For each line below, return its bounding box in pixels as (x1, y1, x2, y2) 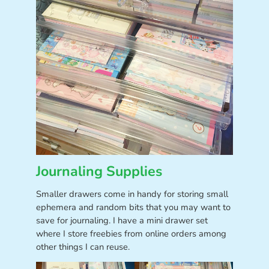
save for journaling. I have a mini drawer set (35, 214, 208, 227)
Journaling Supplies (35, 162, 162, 181)
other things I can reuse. (35, 241, 130, 253)
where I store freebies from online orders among (35, 228, 226, 240)
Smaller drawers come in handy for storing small (35, 188, 228, 201)
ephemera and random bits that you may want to (35, 201, 231, 214)
